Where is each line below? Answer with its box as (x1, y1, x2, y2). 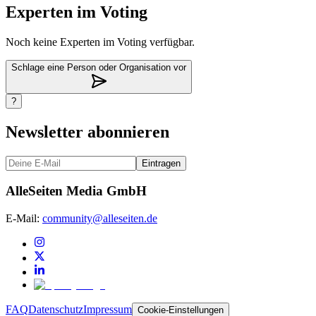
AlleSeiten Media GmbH (6, 183, 147, 199)
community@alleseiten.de (42, 212, 157, 225)
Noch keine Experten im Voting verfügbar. (6, 35, 195, 48)
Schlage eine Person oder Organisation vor (11, 61, 186, 73)
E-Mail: (6, 212, 39, 225)
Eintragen (142, 157, 181, 169)
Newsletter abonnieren (6, 122, 169, 141)
